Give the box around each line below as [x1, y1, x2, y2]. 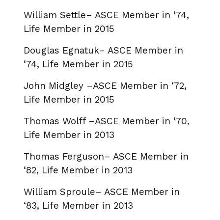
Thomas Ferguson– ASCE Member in [24, 151, 189, 163]
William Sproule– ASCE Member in [24, 186, 180, 198]
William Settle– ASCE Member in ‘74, [24, 9, 189, 21]
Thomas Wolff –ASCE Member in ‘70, [24, 115, 190, 127]
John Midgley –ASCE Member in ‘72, [24, 80, 187, 92]
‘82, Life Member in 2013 [24, 165, 133, 176]
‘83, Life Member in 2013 [24, 200, 133, 212]
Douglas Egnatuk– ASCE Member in [24, 45, 183, 56]
